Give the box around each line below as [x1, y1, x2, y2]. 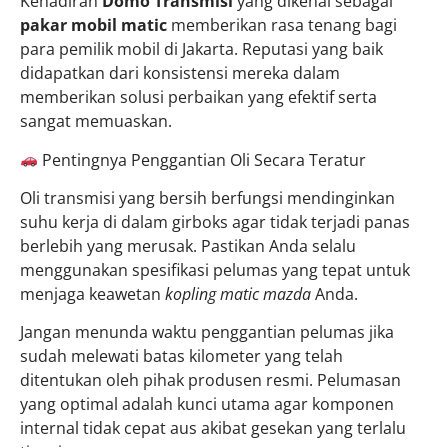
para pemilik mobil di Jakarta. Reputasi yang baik [20, 38, 383, 61]
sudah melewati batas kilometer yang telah [20, 345, 343, 368]
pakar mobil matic [20, 14, 167, 37]
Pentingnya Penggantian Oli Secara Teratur [38, 148, 367, 171]
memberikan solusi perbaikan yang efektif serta [20, 86, 377, 109]
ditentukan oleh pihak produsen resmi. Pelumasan [20, 369, 401, 392]
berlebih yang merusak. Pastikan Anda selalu [20, 235, 356, 258]
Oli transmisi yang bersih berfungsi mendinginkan [20, 187, 395, 210]
